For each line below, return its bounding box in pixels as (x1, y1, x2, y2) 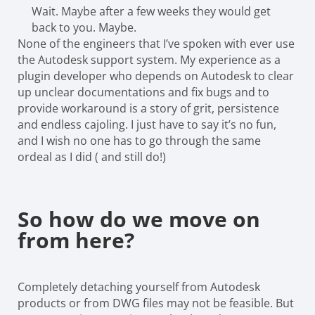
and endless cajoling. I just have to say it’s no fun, (18, 116, 276, 132)
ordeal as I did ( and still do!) (18, 148, 166, 165)
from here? (18, 225, 134, 255)
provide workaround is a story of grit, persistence (18, 100, 279, 116)
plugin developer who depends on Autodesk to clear (18, 67, 294, 84)
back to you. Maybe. (32, 19, 136, 35)
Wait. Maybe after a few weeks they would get (32, 3, 271, 19)
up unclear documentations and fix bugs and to (18, 84, 269, 100)
